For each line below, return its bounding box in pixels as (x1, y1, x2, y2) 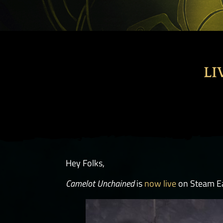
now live (144, 176, 176, 190)
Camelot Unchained (66, 176, 134, 190)
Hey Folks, (66, 156, 105, 170)
